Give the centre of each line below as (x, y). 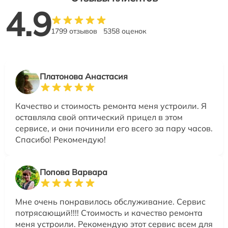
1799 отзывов (74, 31)
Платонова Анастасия (84, 77)
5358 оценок (125, 31)
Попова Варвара (74, 172)
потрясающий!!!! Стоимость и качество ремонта (109, 213)
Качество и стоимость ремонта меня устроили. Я (111, 106)
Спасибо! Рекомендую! (61, 140)
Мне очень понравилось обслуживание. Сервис (110, 202)
